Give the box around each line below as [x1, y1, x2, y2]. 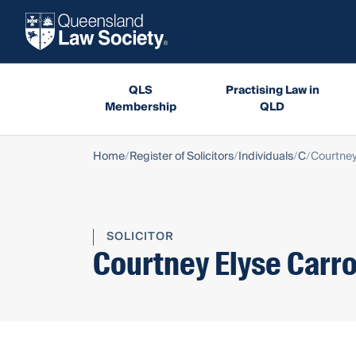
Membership [104, 97, 176, 117]
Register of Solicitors [130, 146, 234, 166]
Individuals [238, 146, 293, 166]
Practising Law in [225, 80, 319, 100]
